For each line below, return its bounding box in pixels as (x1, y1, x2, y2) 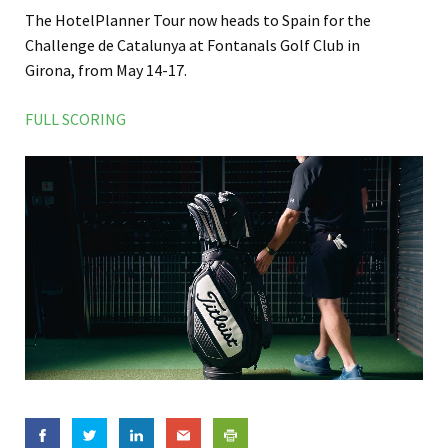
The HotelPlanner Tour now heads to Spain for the (25, 10, 371, 31)
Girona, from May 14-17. (25, 60, 187, 81)
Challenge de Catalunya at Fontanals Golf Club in (25, 35, 360, 56)
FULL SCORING (25, 109, 126, 130)
